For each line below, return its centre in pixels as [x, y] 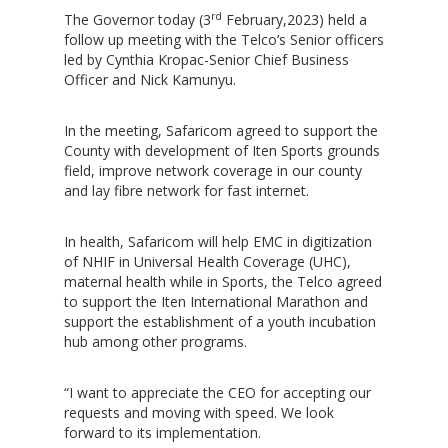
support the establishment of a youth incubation [220, 321]
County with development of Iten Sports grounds [222, 150]
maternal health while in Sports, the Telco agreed [223, 281]
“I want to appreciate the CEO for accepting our [217, 392]
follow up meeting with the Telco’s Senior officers [224, 39]
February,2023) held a [294, 19]
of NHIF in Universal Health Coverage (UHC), [207, 261]
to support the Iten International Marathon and [216, 301]
